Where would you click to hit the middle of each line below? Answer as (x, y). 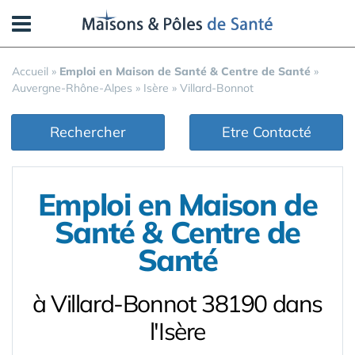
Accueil (30, 71)
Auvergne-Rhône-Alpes (72, 88)
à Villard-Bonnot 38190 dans (177, 303)
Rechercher (88, 132)
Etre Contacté (266, 132)
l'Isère (177, 331)
